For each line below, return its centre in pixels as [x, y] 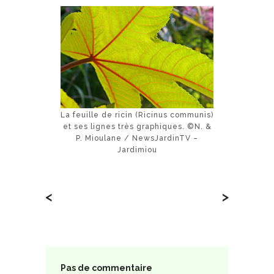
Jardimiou [137, 150]
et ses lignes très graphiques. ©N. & [137, 126]
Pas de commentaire [106, 268]
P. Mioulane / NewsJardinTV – [137, 138]
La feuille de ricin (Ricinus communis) [137, 115]
